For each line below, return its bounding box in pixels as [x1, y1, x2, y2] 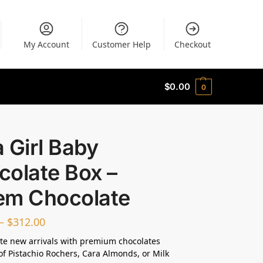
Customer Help [92, 39, 151, 50]
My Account [23, 39, 69, 50]
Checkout [174, 39, 211, 50]
